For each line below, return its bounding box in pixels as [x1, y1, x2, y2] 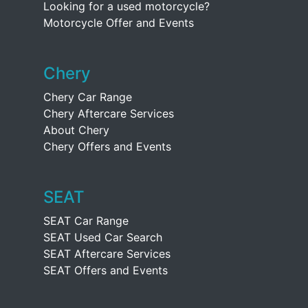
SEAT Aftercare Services [43, 247, 170, 261]
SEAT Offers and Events [43, 263, 168, 277]
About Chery [43, 123, 109, 137]
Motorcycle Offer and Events [43, 16, 194, 30]
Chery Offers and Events [43, 140, 171, 153]
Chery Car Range [43, 90, 132, 104]
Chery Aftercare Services [43, 107, 174, 120]
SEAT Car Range [43, 214, 129, 228]
